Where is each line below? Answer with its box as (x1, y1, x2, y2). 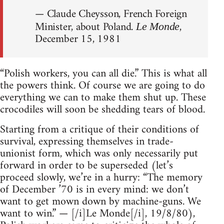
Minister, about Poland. (35, 17, 136, 37)
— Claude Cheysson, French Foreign (35, 4, 187, 24)
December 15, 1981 (35, 29, 121, 49)
